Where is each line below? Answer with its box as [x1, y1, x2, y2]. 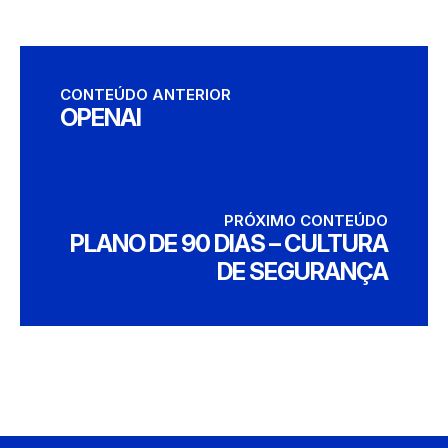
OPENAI [60, 103, 141, 132]
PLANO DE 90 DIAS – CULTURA [70, 229, 388, 258]
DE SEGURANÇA [217, 257, 388, 286]
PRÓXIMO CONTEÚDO [224, 211, 388, 230]
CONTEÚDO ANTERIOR [60, 85, 231, 104]
